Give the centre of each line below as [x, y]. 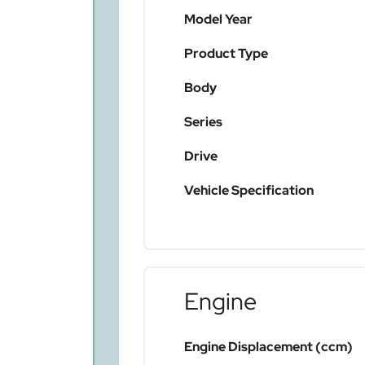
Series [203, 122]
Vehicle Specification [249, 191]
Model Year [218, 20]
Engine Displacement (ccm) [268, 347]
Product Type [226, 54]
